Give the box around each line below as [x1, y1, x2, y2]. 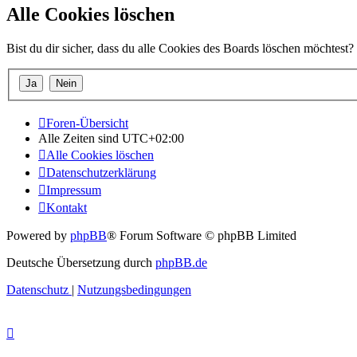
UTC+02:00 [122, 131, 184, 145]
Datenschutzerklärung [46, 165, 156, 179]
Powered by [6, 228, 70, 242]
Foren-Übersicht [46, 116, 128, 130]
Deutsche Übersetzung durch [6, 255, 155, 269]
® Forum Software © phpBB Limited [107, 228, 296, 242]
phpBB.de [155, 255, 207, 269]
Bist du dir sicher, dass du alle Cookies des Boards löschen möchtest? [6, 41, 354, 56]
